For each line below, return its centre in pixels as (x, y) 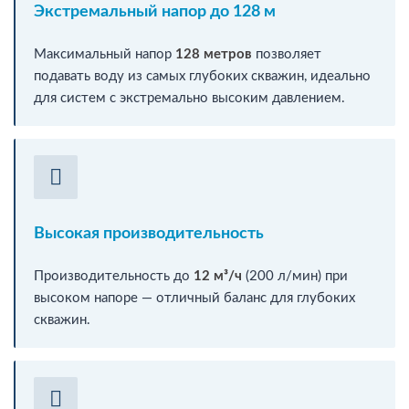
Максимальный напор (105, 54)
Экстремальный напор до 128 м (155, 11)
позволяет (287, 54)
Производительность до (114, 276)
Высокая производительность (149, 233)
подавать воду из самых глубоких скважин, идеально (202, 76)
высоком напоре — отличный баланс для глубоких (194, 298)
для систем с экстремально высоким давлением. (189, 98)
